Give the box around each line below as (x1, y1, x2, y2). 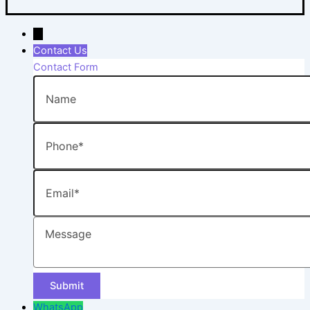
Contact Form (33, 60, 98, 73)
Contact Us (33, 44, 87, 57)
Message (33, 216, 75, 228)
